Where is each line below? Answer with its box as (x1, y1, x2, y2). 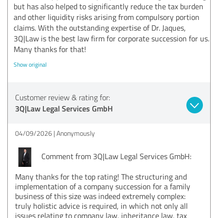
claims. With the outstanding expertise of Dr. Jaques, (14, 22, 186, 33)
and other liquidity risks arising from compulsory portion (14, 11, 200, 22)
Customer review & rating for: (15, 91, 110, 103)
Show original (14, 60, 47, 69)
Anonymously (56, 128, 95, 138)
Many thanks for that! (14, 43, 86, 54)
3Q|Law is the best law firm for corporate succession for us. (14, 33, 209, 44)
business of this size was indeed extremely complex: (15, 190, 185, 201)
